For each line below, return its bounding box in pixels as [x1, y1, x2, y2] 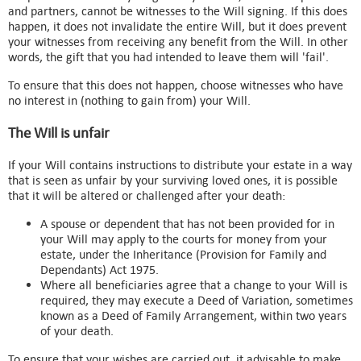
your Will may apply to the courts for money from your [40, 230, 327, 247]
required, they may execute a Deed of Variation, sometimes [40, 292, 353, 308]
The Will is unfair [8, 123, 110, 143]
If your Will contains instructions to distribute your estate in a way [8, 156, 352, 172]
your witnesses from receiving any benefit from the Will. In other [8, 34, 348, 50]
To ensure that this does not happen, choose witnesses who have [8, 77, 343, 93]
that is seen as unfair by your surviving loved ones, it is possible [8, 172, 338, 188]
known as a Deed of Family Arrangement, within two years [40, 307, 346, 323]
